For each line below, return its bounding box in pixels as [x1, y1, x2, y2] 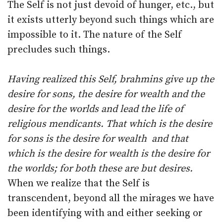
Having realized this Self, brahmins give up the [7, 73, 214, 86]
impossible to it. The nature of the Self [7, 29, 182, 41]
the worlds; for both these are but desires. [7, 163, 195, 175]
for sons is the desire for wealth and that [7, 133, 188, 145]
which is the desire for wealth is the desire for [7, 148, 210, 160]
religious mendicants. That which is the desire [7, 118, 212, 130]
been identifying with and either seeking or [7, 207, 203, 220]
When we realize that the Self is [7, 177, 150, 190]
